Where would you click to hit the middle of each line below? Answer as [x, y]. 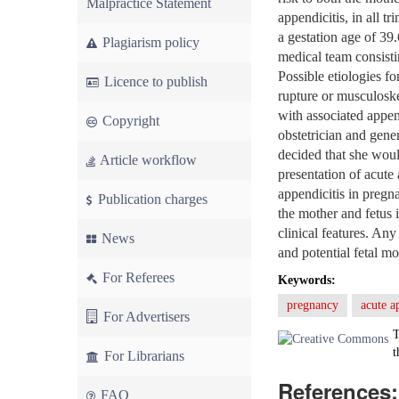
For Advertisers [145, 317]
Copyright [129, 121]
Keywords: [307, 280]
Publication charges [151, 199]
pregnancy [313, 305]
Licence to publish [154, 81]
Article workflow [147, 160]
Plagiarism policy [149, 42]
